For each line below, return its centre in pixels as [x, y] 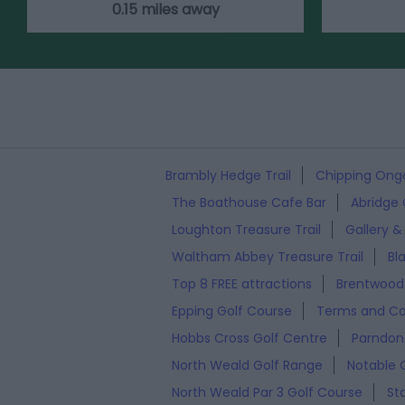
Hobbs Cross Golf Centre [250, 338]
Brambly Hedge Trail [228, 175]
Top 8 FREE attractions [242, 283]
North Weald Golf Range [247, 365]
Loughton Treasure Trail [246, 229]
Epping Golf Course [232, 311]
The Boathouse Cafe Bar [249, 202]
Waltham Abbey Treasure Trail [268, 256]
